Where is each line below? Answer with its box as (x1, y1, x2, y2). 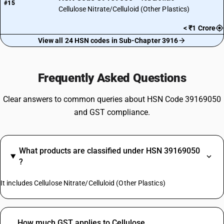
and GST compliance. (74, 107, 150, 117)
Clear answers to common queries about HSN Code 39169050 (3, 94, 221, 104)
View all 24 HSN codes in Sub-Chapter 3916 (37, 36, 178, 44)
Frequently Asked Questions (37, 71, 186, 85)
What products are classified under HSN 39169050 (18, 146, 200, 155)
